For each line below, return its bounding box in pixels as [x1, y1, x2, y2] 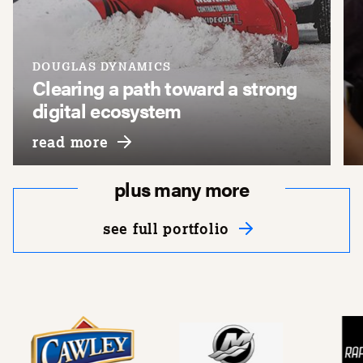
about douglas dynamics [107, 130, 292, 151]
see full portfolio [103, 218, 229, 238]
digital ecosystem [32, 96, 181, 124]
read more [32, 131, 109, 152]
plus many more [114, 175, 249, 203]
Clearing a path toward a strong [32, 74, 297, 101]
